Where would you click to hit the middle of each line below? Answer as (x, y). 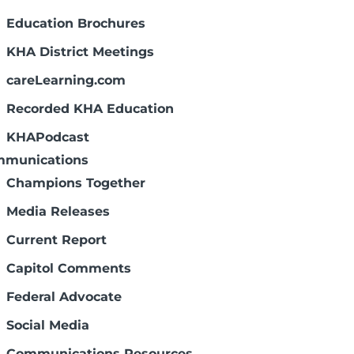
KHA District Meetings (80, 52)
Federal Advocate (64, 297)
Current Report (56, 240)
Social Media (48, 325)
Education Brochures (76, 23)
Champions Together (76, 183)
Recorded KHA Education (90, 109)
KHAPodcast (48, 137)
